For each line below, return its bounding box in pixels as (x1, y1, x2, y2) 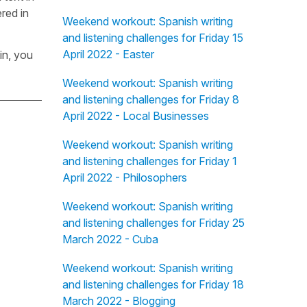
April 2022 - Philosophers (62, 171, 187, 184)
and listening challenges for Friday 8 (62, 93, 239, 106)
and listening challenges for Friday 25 (62, 216, 245, 230)
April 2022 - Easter (62, 47, 154, 61)
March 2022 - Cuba (62, 232, 158, 246)
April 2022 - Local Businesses (62, 109, 209, 123)
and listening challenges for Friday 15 (62, 31, 243, 45)
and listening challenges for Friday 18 (62, 278, 244, 291)
